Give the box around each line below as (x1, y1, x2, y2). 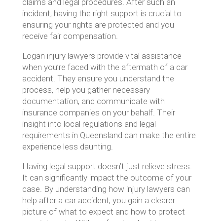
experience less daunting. (22, 142, 113, 151)
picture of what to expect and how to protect (22, 207, 185, 217)
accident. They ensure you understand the (22, 74, 174, 83)
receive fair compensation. (22, 31, 118, 41)
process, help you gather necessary (22, 85, 150, 95)
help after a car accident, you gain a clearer (22, 195, 175, 205)
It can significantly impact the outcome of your (22, 173, 191, 183)
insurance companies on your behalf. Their (22, 108, 175, 117)
